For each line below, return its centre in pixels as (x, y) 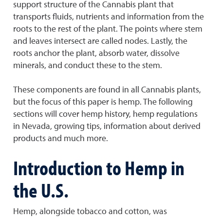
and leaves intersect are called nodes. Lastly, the (100, 41)
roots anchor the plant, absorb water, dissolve (96, 53)
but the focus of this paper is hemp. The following (103, 101)
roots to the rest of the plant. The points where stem (108, 28)
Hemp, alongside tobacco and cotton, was (90, 211)
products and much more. (61, 138)
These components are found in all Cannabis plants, (107, 89)
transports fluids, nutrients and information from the (109, 16)
